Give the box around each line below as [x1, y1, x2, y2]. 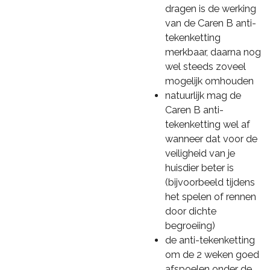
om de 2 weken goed [165, 248, 259, 260]
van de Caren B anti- [165, 17, 256, 29]
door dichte [165, 205, 216, 217]
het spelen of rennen [165, 190, 256, 202]
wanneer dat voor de [165, 133, 257, 145]
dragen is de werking [165, 2, 256, 14]
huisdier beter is [165, 162, 234, 174]
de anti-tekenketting [165, 234, 255, 246]
